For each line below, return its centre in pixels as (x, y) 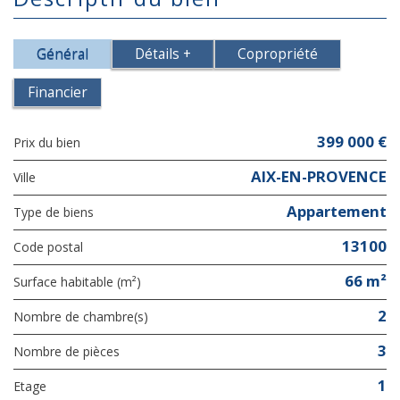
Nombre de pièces (71, 351)
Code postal (52, 246)
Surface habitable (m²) (81, 281)
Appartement (337, 211)
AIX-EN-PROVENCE (319, 176)
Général (62, 54)
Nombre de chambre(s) (86, 316)
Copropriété (278, 54)
